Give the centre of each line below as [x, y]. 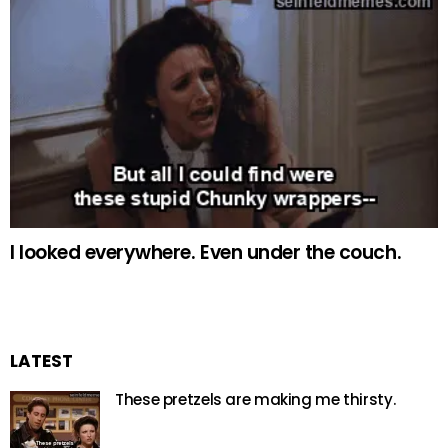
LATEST [41, 361]
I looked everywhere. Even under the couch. [206, 253]
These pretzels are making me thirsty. [255, 400]
